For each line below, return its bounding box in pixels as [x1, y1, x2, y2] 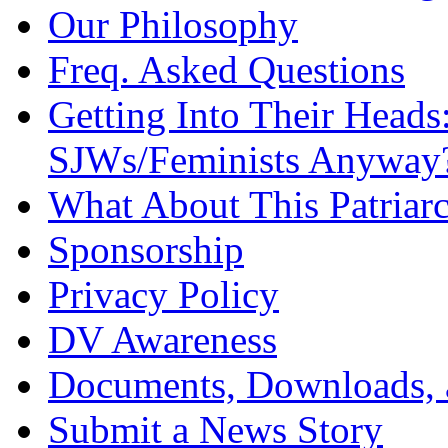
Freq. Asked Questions [48, 47, 405, 91]
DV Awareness [48, 317, 277, 361]
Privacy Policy [48, 272, 279, 316]
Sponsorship [48, 227, 244, 271]
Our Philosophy [48, 2, 298, 46]
